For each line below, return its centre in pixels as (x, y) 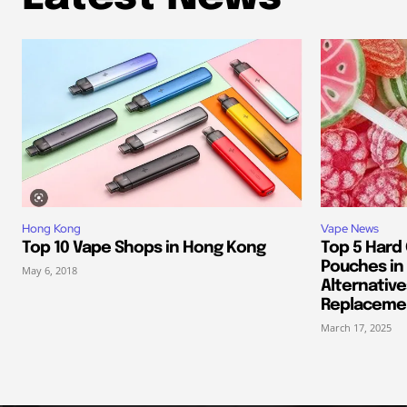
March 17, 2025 (356, 328)
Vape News (350, 229)
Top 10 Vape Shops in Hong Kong (144, 248)
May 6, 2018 (50, 271)
